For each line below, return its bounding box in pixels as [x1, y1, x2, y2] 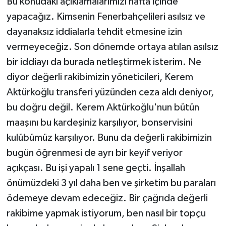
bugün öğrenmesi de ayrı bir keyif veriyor [6, 148, 183, 158]
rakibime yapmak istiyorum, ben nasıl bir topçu [6, 208, 206, 219]
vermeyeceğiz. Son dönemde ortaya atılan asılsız [6, 42, 218, 52]
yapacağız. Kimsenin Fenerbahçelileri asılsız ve [6, 12, 205, 22]
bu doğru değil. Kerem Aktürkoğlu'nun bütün [6, 102, 199, 113]
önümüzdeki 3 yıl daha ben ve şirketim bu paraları [6, 178, 216, 189]
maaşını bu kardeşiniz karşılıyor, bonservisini [6, 118, 193, 128]
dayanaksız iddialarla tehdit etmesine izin [6, 27, 182, 37]
